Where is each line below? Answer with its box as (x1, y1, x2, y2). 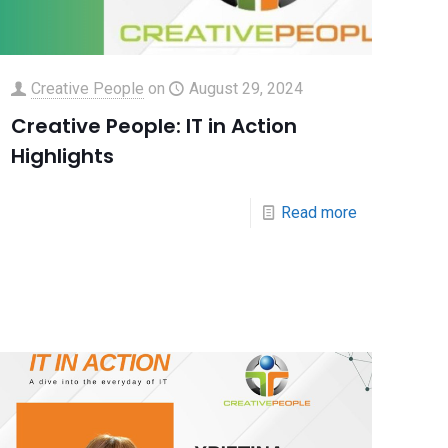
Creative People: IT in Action (10, 111, 297, 140)
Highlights (10, 141, 114, 170)
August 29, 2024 (188, 78, 303, 98)
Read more (280, 202, 357, 222)
